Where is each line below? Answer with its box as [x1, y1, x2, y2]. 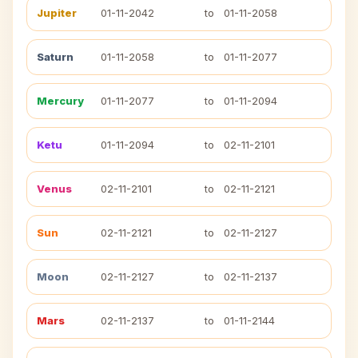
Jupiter [37, 6, 77, 19]
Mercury [37, 94, 84, 107]
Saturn [37, 50, 74, 63]
